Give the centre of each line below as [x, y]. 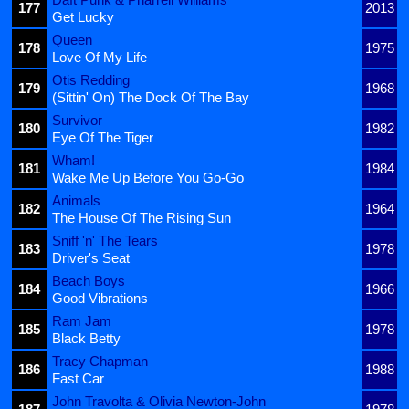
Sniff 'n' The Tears [105, 241]
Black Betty [86, 339]
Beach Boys [89, 281]
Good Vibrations [100, 299]
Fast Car [78, 379]
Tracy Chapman [100, 362]
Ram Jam [82, 321]
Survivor [77, 121]
